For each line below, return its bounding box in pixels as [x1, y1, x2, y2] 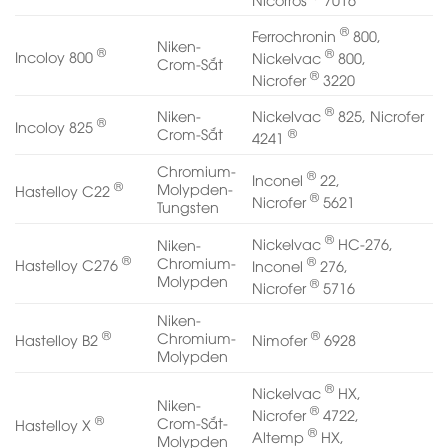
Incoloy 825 [15, 116, 97, 136]
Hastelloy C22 [15, 180, 114, 200]
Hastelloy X [15, 414, 95, 434]
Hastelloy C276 [15, 254, 122, 274]
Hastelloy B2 [15, 329, 102, 349]
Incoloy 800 [15, 46, 97, 66]
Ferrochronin [252, 25, 341, 45]
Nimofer [252, 329, 312, 349]
